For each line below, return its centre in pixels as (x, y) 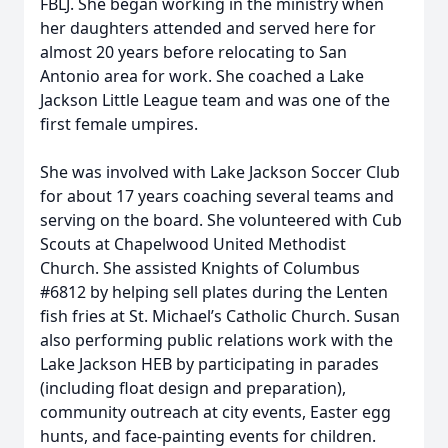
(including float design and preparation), (193, 388)
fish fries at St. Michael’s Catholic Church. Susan (220, 316)
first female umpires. (119, 124)
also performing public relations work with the (216, 340)
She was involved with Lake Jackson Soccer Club (220, 172)
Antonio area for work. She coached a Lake (202, 76)
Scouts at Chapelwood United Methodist (193, 244)
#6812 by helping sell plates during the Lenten (214, 292)
